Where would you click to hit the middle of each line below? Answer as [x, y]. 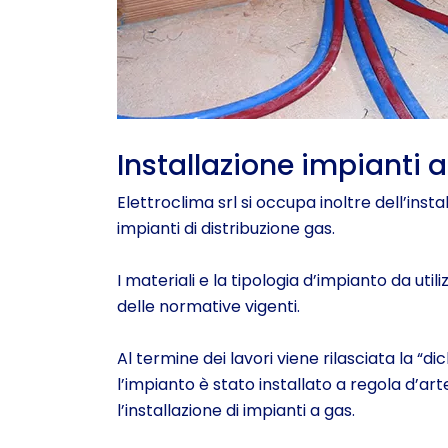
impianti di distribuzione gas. [226, 228]
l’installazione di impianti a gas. [236, 410]
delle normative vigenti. [208, 306]
